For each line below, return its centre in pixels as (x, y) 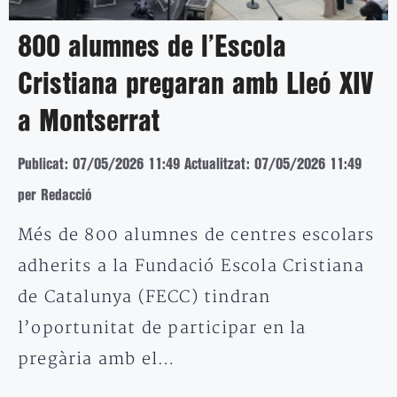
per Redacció (55, 196)
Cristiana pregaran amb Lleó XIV (195, 86)
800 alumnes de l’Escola (152, 48)
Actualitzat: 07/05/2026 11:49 (273, 165)
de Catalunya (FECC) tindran (144, 298)
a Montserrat (89, 123)
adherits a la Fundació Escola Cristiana (191, 267)
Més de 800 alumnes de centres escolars (196, 236)
